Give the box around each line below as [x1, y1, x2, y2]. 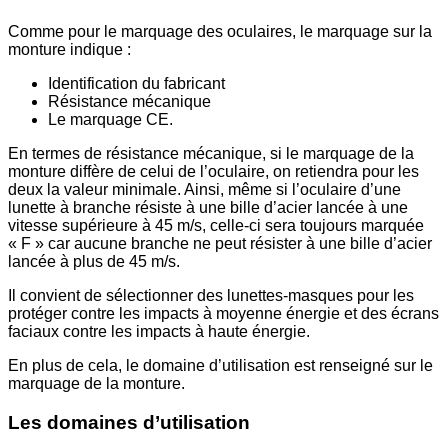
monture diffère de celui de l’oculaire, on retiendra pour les [8, 162, 419, 180]
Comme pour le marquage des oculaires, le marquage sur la [8, 22, 432, 40]
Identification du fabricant [48, 74, 225, 92]
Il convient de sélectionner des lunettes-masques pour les [8, 286, 414, 304]
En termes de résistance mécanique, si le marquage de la [8, 144, 414, 162]
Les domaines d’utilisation [8, 411, 250, 433]
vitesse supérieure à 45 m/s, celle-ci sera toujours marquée [8, 216, 424, 234]
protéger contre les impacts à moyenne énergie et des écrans [8, 304, 439, 322]
